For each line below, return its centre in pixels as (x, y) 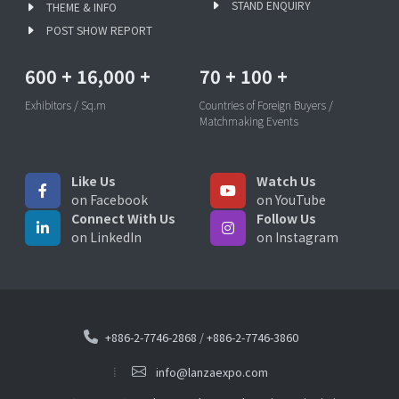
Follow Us (286, 218)
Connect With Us (123, 218)
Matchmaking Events (249, 120)
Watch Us (286, 180)
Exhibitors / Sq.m (65, 104)
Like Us (94, 180)
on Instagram (297, 236)
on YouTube (291, 199)
